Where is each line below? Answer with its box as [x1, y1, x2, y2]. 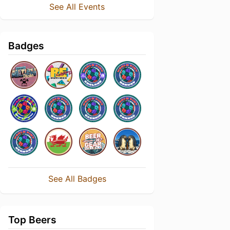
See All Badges [48, 174, 106, 184]
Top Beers [8, 214, 56, 226]
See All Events [49, 2, 105, 12]
